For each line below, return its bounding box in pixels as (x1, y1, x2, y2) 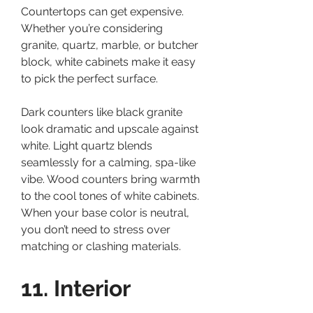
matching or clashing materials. (21, 239, 181, 253)
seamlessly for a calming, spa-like (21, 155, 196, 169)
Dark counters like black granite (21, 105, 182, 119)
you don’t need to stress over (21, 222, 170, 236)
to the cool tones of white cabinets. (21, 189, 199, 203)
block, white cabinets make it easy (21, 54, 196, 68)
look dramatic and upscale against (21, 122, 198, 136)
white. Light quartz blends (21, 138, 152, 152)
